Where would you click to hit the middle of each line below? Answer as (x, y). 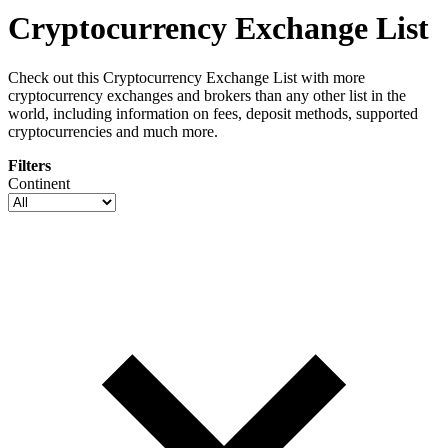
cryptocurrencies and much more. (113, 131)
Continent (39, 183)
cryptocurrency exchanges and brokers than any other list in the (207, 95)
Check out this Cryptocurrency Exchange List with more (186, 77)
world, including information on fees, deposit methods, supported (213, 113)
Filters (29, 165)
